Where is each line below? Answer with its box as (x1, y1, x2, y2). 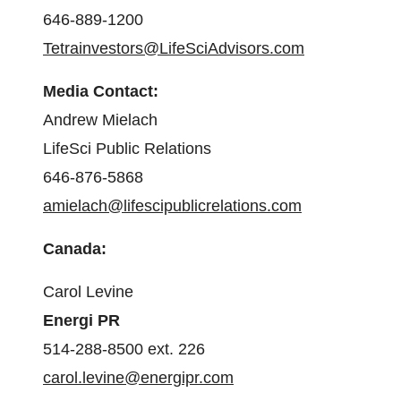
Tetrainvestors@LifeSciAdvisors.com (43, 39, 304, 57)
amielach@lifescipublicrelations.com (43, 197, 302, 215)
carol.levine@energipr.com (43, 369, 234, 387)
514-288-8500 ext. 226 (43, 340, 209, 358)
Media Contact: (43, 82, 163, 100)
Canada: (43, 240, 107, 258)
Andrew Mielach (43, 111, 158, 129)
